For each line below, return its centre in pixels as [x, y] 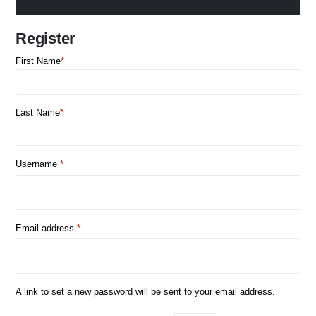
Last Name [38, 113]
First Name [38, 61]
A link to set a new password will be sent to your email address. [145, 292]
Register [46, 38]
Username [38, 164]
